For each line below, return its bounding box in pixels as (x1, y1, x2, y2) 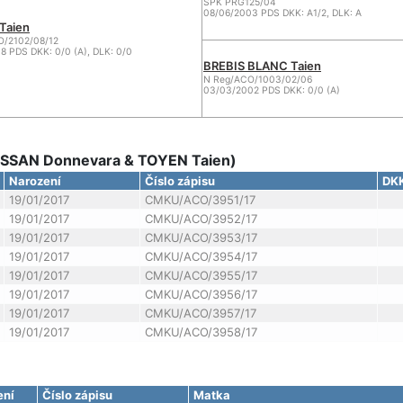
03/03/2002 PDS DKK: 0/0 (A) (203, 85, 340, 96)
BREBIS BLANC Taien (203, 58, 321, 73)
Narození (8, 174, 61, 188)
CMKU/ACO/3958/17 (144, 325, 257, 339)
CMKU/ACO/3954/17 (144, 249, 257, 264)
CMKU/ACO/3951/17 (144, 193, 255, 207)
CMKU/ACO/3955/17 (144, 268, 257, 282)
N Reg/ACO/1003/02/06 (203, 74, 312, 85)
